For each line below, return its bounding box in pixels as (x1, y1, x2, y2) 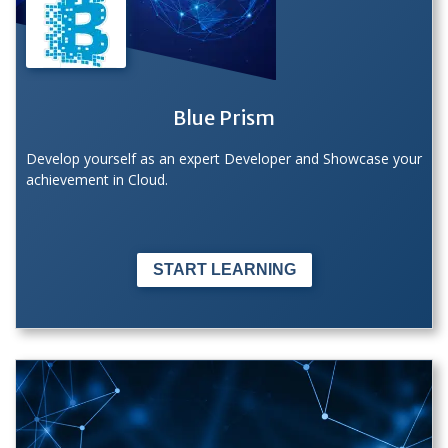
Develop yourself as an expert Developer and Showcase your (26, 149, 422, 169)
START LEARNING (152, 260, 296, 278)
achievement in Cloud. (26, 170, 168, 190)
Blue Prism (173, 105, 275, 131)
